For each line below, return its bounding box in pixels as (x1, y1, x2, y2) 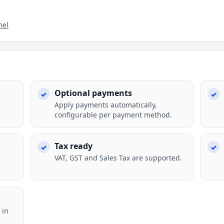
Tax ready (54, 140, 93, 151)
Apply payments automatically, (54, 100, 157, 109)
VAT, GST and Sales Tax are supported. (54, 153, 182, 162)
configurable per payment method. (54, 110, 172, 119)
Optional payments (54, 87, 132, 98)
